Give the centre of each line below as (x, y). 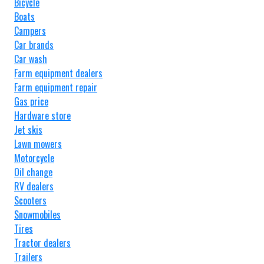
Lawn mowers (38, 143)
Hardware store (42, 115)
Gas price (31, 101)
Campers (30, 30)
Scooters (30, 200)
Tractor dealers (42, 242)
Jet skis (28, 129)
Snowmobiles (37, 214)
